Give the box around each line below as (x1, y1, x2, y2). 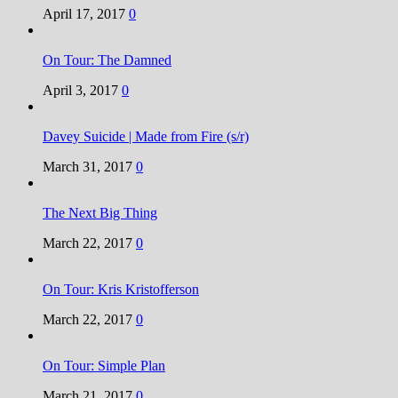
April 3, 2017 (43, 82, 118, 98)
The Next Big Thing (43, 204, 157, 220)
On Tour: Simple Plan (43, 357, 165, 373)
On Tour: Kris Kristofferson (43, 281, 199, 297)
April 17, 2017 (43, 5, 125, 21)
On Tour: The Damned (43, 52, 171, 68)
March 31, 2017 (43, 158, 132, 174)
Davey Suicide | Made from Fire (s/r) (43, 128, 249, 144)
